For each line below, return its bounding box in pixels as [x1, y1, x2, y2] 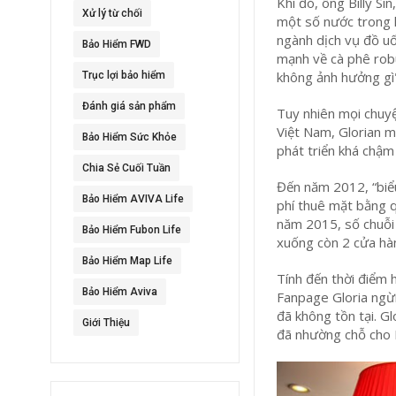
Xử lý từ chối [82, 7, 142, 19]
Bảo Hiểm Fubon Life [82, 224, 181, 236]
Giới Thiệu [82, 316, 130, 329]
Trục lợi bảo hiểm [82, 69, 165, 81]
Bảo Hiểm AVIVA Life [82, 193, 184, 205]
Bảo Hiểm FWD [82, 38, 151, 50]
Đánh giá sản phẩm [82, 100, 176, 112]
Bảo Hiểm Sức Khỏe [82, 131, 177, 143]
